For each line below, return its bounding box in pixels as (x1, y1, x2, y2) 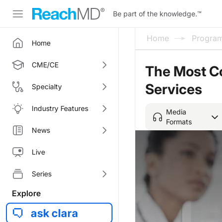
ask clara (31, 207, 78, 220)
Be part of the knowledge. (113, 9, 197, 18)
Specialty (32, 82, 62, 91)
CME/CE (32, 60, 58, 69)
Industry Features (32, 104, 88, 112)
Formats (166, 117, 192, 126)
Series (32, 169, 52, 178)
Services (145, 81, 202, 98)
